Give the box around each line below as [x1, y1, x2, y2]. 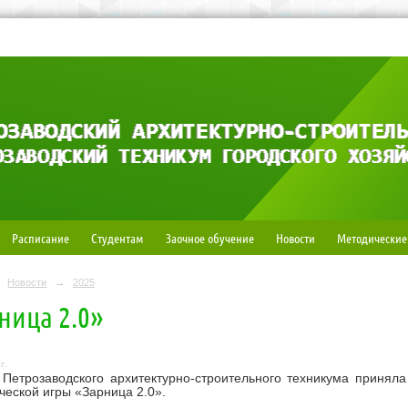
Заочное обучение [165, 229, 254, 246]
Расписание [11, 229, 69, 246]
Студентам [90, 229, 144, 246]
